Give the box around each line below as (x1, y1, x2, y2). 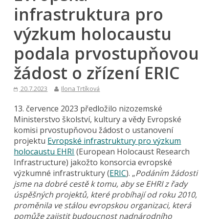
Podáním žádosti (135, 167, 198, 178)
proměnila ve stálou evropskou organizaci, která (14, 199, 192, 211)
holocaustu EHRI (14, 146, 75, 157)
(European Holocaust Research (74, 146, 190, 157)
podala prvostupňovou (14, 42, 199, 65)
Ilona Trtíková (61, 84, 100, 93)
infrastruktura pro (14, 2, 164, 25)
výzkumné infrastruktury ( (14, 167, 110, 178)
